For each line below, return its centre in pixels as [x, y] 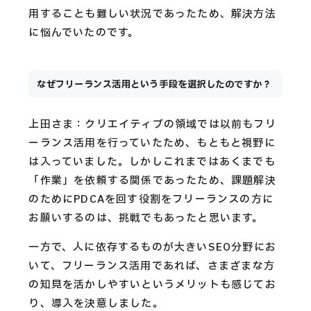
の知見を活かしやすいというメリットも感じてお [152, 285]
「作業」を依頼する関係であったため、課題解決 [152, 180]
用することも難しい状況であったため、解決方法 [152, 14]
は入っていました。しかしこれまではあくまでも [152, 162]
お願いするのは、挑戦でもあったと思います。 [146, 218]
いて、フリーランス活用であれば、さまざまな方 [152, 266]
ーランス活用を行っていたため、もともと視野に [152, 143]
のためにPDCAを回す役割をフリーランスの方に [151, 199]
